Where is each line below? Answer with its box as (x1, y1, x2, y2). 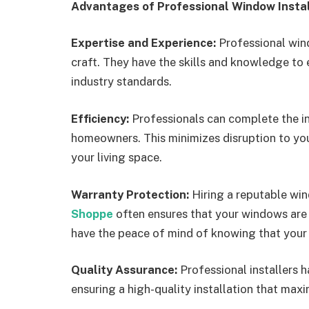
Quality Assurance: (71, 263, 177, 277)
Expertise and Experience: (71, 36, 216, 50)
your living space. (71, 150, 162, 164)
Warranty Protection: (71, 187, 189, 201)
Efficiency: (71, 112, 129, 126)
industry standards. (71, 74, 172, 89)
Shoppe (71, 206, 113, 221)
